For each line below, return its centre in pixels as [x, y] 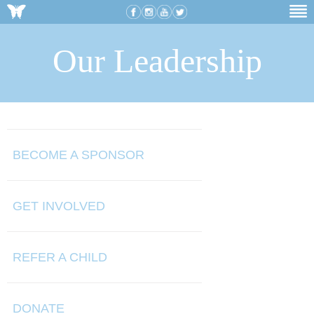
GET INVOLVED [59, 206]
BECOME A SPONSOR [78, 155]
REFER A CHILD [60, 257]
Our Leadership [157, 61]
